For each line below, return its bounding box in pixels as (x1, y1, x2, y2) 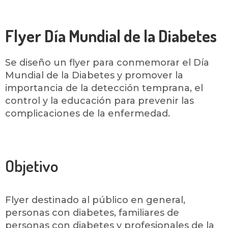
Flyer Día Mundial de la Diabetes (5, 25, 217, 46)
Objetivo (5, 155, 59, 176)
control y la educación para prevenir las (5, 95, 194, 106)
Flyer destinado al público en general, (5, 194, 185, 206)
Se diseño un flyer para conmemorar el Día (5, 57, 209, 68)
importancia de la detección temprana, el (5, 82, 203, 94)
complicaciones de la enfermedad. (5, 108, 170, 119)
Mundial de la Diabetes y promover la (5, 70, 183, 81)
